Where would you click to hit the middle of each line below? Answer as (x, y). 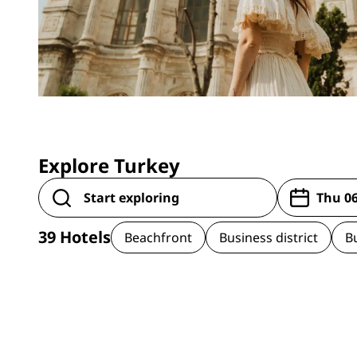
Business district (269, 237)
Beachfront (158, 237)
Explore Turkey (109, 165)
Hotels (83, 237)
